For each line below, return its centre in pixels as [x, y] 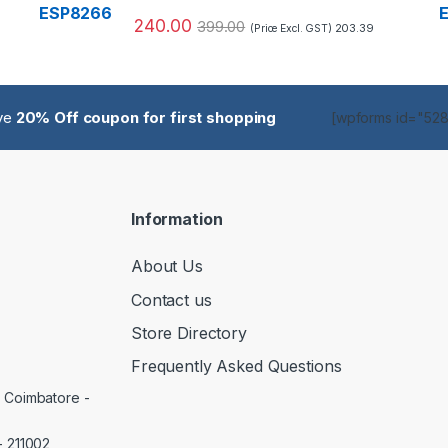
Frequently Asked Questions [236, 366]
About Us [167, 266]
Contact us [171, 299]
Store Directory [189, 333]
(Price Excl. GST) [292, 28]
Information [177, 218]
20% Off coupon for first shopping [146, 118]
